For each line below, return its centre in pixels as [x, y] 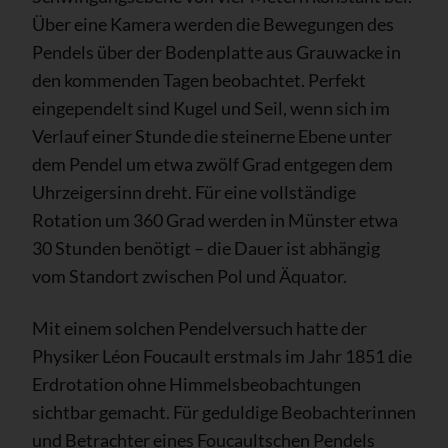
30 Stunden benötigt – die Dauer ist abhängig [206, 247]
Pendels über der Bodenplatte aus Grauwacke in [216, 51]
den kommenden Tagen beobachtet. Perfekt [199, 79]
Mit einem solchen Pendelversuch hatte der [199, 327]
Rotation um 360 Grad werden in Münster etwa [215, 219]
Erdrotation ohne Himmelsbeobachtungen [196, 383]
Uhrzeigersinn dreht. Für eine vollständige [194, 191]
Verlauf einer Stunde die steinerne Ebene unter [212, 135]
